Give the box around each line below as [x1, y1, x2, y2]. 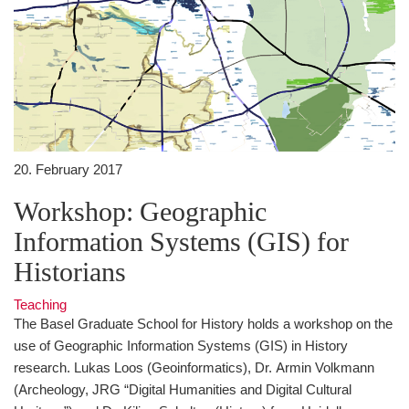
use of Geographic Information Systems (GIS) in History [14, 336, 348, 354]
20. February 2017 [14, 160, 122, 178]
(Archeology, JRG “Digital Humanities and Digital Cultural [14, 380, 351, 398]
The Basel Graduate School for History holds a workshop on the [14, 314, 393, 332]
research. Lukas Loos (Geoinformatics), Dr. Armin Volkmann [14, 358, 374, 376]
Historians [14, 252, 126, 289]
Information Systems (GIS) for [14, 222, 349, 259]
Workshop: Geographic [14, 192, 267, 229]
